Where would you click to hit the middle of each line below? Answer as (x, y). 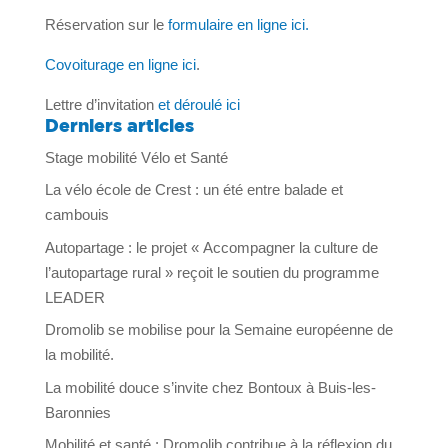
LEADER (74, 297)
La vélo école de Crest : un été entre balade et (193, 190)
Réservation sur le (104, 24)
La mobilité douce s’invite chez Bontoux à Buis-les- (210, 387)
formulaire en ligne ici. (236, 24)
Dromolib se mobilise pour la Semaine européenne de (218, 330)
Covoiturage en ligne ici (120, 64)
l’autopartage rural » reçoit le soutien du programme (211, 272)
